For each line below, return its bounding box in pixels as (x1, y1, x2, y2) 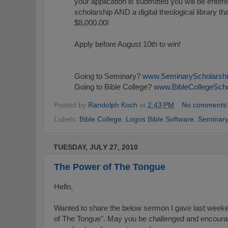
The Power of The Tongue (54, 162, 165, 173)
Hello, (54, 182, 73, 191)
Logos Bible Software (126, 115, 194, 123)
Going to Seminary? (74, 71, 142, 80)
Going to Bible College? (74, 82, 154, 91)
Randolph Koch (88, 101, 137, 109)
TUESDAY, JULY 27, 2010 (53, 142, 138, 151)
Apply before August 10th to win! (74, 39, 181, 48)
